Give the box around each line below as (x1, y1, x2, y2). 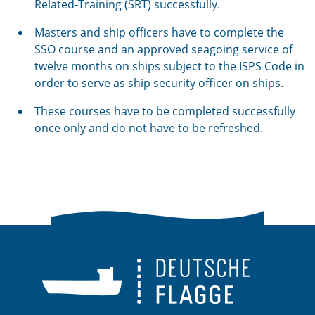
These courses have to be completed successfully (34, 103, 295, 119)
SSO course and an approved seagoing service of (34, 41, 292, 57)
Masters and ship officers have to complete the (34, 25, 284, 40)
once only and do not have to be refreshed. (34, 120, 263, 136)
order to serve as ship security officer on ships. (34, 75, 283, 91)
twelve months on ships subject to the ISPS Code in (34, 58, 304, 74)
